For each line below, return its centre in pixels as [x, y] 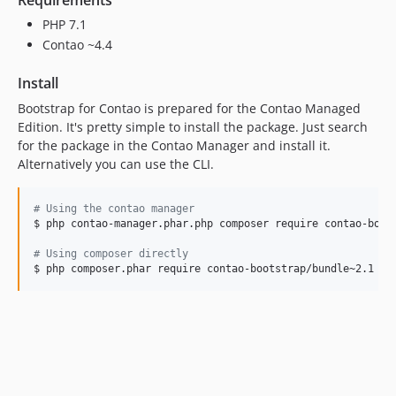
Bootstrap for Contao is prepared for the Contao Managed [189, 108]
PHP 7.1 [65, 24]
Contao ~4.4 [77, 45]
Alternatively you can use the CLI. [116, 164]
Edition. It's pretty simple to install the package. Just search [193, 127]
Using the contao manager [117, 209]
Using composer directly [114, 254]
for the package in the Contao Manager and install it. [174, 145]
